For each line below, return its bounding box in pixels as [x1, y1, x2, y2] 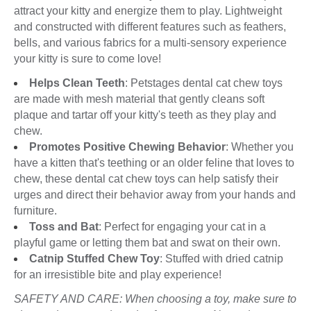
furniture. [14, 204, 57, 217]
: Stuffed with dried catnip [160, 252, 283, 264]
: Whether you [226, 140, 294, 153]
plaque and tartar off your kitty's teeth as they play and [14, 108, 276, 121]
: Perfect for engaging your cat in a [99, 220, 266, 233]
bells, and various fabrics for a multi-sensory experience [14, 36, 287, 49]
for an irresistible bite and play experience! [14, 268, 221, 280]
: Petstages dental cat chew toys [125, 76, 283, 89]
